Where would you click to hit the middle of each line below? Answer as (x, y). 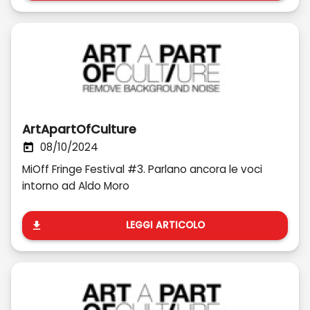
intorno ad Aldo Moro (76, 186)
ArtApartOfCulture (79, 129)
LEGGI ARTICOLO (165, 225)
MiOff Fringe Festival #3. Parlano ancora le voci (142, 169)
